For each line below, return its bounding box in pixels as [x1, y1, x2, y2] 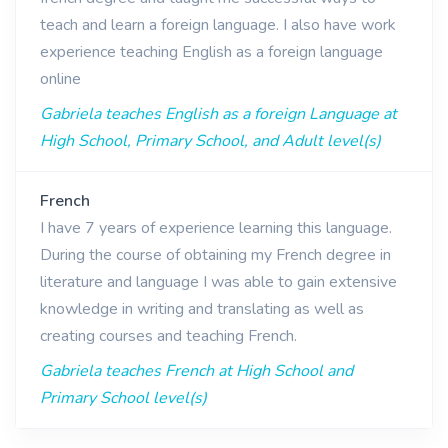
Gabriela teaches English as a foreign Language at [40, 103, 397, 125]
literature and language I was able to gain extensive [40, 271, 397, 293]
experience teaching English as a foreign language [40, 41, 383, 63]
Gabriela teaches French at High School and [40, 360, 353, 382]
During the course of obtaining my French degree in [40, 244, 391, 266]
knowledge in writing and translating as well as [40, 298, 364, 320]
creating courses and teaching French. [40, 325, 297, 347]
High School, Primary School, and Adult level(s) [40, 130, 381, 152]
